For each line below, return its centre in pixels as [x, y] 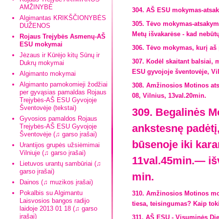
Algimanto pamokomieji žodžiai [64, 84]
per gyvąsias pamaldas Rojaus [63, 92]
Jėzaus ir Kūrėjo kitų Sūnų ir [60, 55]
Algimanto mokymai [48, 74]
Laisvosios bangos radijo [55, 201]
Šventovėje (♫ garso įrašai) [58, 134]
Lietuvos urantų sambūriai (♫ [60, 164]
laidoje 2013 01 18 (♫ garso [58, 208]
